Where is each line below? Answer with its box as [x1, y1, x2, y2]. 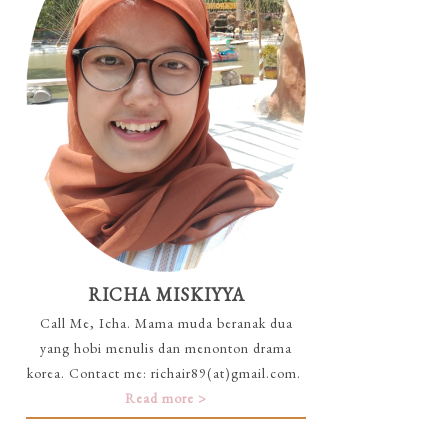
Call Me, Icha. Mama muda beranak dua [39, 314, 293, 333]
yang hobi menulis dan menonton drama [40, 339, 292, 358]
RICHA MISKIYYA [87, 283, 245, 307]
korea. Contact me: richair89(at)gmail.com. [27, 364, 305, 383]
